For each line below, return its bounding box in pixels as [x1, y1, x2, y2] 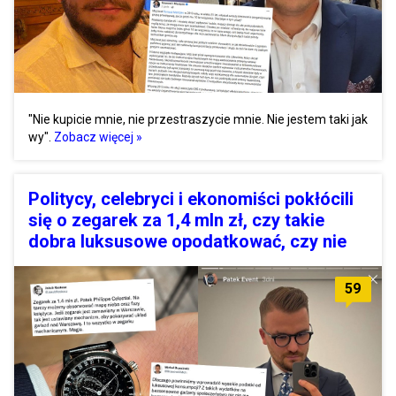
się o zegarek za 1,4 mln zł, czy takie [28, 209, 324, 231]
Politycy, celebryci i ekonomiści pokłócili [28, 187, 354, 209]
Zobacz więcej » [54, 129, 142, 144]
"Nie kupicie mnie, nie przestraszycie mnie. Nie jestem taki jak [28, 111, 368, 126]
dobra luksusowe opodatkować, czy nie [28, 230, 346, 252]
